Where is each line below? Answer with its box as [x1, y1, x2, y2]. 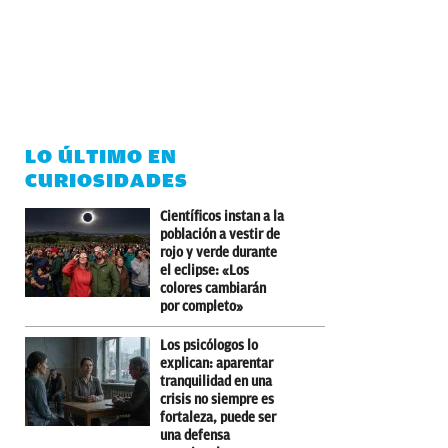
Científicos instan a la [160, 208, 284, 224]
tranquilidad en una [160, 373, 272, 389]
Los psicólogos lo [160, 337, 258, 353]
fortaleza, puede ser [160, 409, 276, 425]
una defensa [160, 427, 230, 443]
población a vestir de [160, 226, 280, 242]
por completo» [160, 298, 243, 314]
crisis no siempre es [160, 391, 274, 407]
